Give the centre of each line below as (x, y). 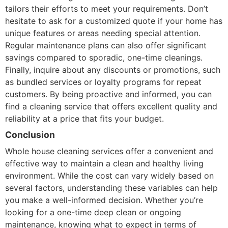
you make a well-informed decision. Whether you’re (104, 200)
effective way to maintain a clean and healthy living (104, 163)
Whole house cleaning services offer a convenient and (109, 151)
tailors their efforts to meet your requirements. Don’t (107, 8)
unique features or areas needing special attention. (103, 33)
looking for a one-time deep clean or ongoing (93, 212)
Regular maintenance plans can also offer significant (106, 45)
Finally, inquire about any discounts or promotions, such (113, 69)
